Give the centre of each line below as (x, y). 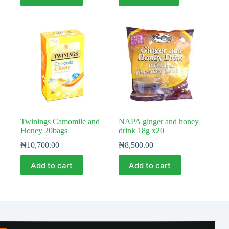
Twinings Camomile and (60, 122)
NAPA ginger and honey (159, 122)
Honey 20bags (44, 131)
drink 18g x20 (142, 131)
